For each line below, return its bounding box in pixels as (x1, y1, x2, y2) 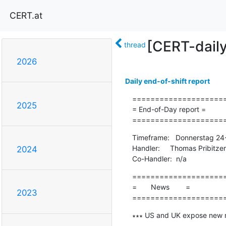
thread (124, 40, 146, 49)
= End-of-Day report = (132, 104, 206, 114)
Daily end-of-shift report (125, 76, 210, 85)
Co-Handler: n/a (132, 154, 187, 163)
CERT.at (10, 10, 42, 21)
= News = (132, 182, 190, 191)
